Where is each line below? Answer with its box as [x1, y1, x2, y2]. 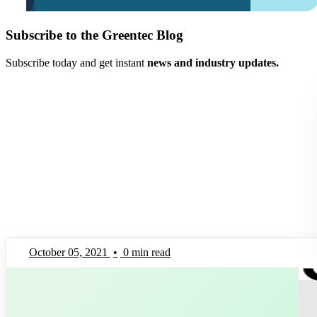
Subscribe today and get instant [6, 56, 147, 69]
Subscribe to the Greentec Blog [6, 28, 183, 43]
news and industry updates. [147, 56, 279, 69]
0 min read [123, 246, 171, 258]
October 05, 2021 [29, 246, 108, 258]
